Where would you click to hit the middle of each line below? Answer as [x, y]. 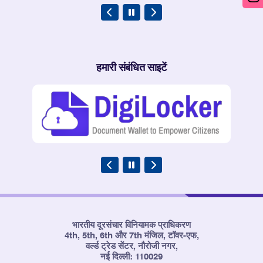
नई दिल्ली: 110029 [131, 257]
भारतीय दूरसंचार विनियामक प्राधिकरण [131, 225]
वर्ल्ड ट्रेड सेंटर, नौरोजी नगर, [131, 246]
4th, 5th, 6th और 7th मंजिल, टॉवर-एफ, [131, 236]
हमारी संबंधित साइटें [131, 68]
